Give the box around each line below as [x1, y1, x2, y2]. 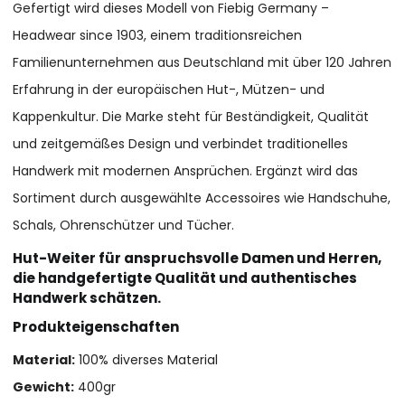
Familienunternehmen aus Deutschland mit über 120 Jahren [13, 52, 392, 71]
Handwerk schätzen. [13, 288, 162, 308]
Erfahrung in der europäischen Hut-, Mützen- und [13, 80, 325, 99]
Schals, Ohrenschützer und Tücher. [13, 215, 235, 234]
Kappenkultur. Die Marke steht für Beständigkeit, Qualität [13, 107, 370, 126]
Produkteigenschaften [13, 317, 180, 337]
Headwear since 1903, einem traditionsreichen [13, 25, 303, 44]
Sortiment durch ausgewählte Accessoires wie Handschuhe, [13, 188, 391, 207]
